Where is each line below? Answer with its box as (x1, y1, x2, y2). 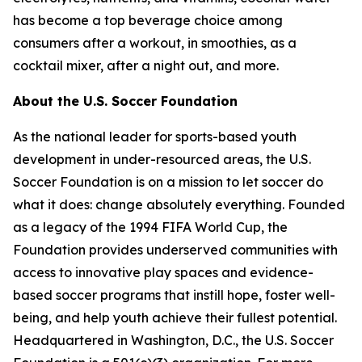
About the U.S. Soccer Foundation (13, 93, 238, 109)
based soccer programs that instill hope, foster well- (13, 287, 335, 303)
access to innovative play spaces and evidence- (13, 264, 314, 280)
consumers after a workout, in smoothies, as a (13, 35, 297, 51)
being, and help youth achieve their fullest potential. (13, 309, 337, 326)
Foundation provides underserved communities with (13, 242, 338, 258)
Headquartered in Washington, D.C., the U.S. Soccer (13, 332, 334, 348)
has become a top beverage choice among (13, 12, 283, 28)
